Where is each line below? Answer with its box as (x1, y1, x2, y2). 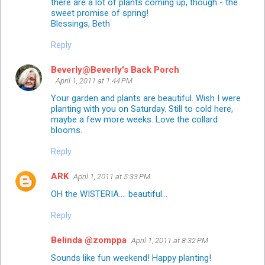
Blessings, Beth (51, 18, 110, 29)
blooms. (51, 124, 82, 135)
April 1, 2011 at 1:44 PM (56, 76, 132, 85)
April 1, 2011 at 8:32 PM (131, 235, 208, 245)
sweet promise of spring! (51, 7, 148, 18)
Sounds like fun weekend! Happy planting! (51, 252, 211, 263)
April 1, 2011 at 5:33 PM (73, 172, 150, 181)
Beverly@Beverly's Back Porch (51, 64, 179, 75)
